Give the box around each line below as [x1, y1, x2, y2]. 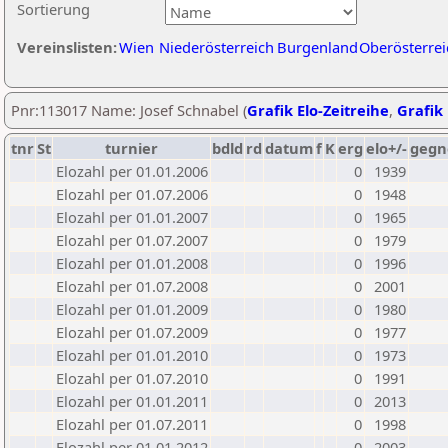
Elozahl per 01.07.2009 [56, 322, 208, 342]
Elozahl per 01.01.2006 [56, 161, 208, 181]
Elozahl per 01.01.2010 [56, 345, 208, 365]
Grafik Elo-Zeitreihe [247, 100, 389, 120]
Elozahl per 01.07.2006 [56, 184, 208, 204]
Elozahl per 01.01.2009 [56, 299, 208, 319]
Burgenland [277, 37, 358, 57]
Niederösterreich [159, 37, 274, 57]
